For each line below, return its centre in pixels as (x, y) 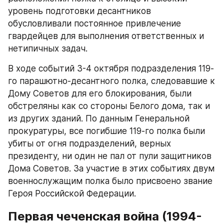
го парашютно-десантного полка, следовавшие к (111, 81)
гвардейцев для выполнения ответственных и (106, 36)
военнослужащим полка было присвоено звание (110, 181)
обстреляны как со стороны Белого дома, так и (109, 106)
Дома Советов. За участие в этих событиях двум (111, 168)
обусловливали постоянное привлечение (94, 23)
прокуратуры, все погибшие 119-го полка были (106, 131)
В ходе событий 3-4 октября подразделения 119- (111, 68)
